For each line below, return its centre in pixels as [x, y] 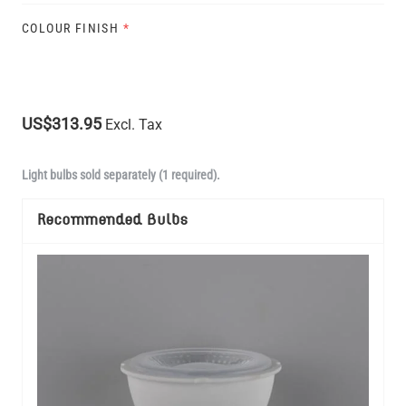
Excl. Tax [134, 124]
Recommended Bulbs [112, 220]
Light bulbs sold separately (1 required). [121, 174]
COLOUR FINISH [71, 28]
